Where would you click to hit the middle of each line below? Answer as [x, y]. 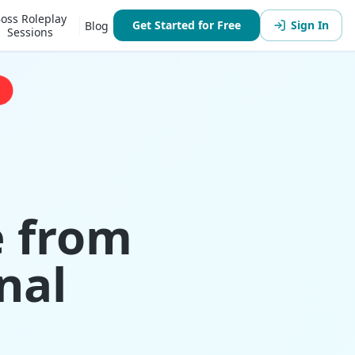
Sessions [30, 32]
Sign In [310, 25]
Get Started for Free [187, 25]
